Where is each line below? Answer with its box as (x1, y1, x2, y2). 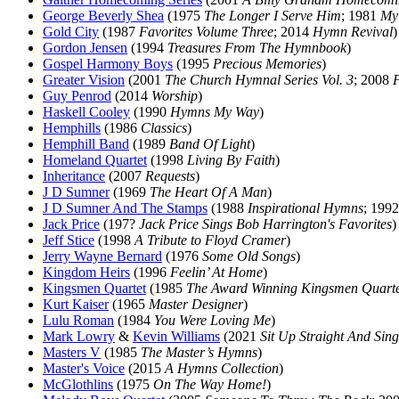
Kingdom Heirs (43, 265, 130, 280)
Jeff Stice (43, 232, 94, 248)
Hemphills (43, 120, 101, 135)
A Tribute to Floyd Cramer (134, 232, 286, 248)
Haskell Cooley (43, 104, 130, 119)
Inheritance (43, 168, 105, 183)
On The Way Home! (153, 377, 266, 392)
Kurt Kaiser (43, 297, 109, 312)
